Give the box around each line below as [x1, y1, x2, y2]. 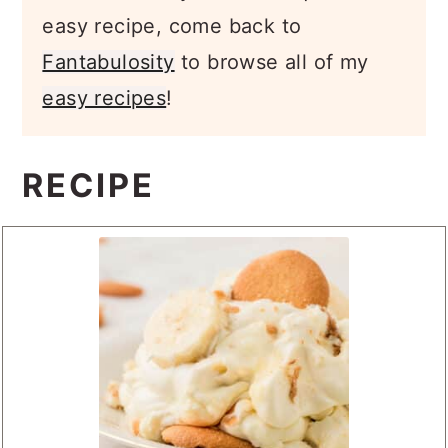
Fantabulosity [42, 50, 175, 75]
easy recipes [42, 86, 167, 111]
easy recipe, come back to [42, 14, 302, 39]
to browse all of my [174, 50, 369, 75]
